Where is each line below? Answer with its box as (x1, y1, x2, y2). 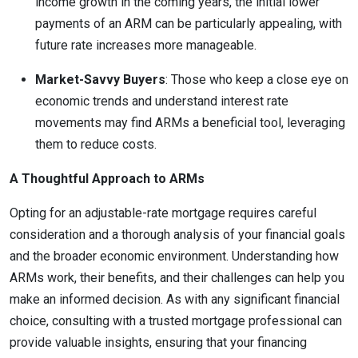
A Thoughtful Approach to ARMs (10, 171, 205, 186)
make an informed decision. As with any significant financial (10, 292, 340, 307)
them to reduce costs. (35, 137, 157, 152)
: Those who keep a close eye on (165, 72, 348, 87)
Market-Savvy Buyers (35, 72, 165, 87)
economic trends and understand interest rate (35, 93, 288, 109)
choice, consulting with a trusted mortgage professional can (10, 313, 342, 328)
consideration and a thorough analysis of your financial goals (10, 227, 345, 242)
